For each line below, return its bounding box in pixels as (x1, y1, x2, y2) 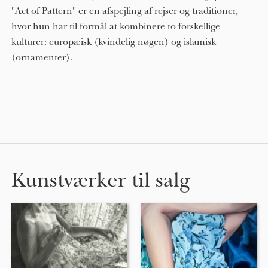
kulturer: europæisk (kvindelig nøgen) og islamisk (11, 36, 216, 47)
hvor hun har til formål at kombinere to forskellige (11, 21, 220, 32)
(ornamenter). (11, 52, 72, 63)
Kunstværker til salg (11, 167, 190, 193)
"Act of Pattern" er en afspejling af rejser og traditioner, (11, 5, 238, 16)
